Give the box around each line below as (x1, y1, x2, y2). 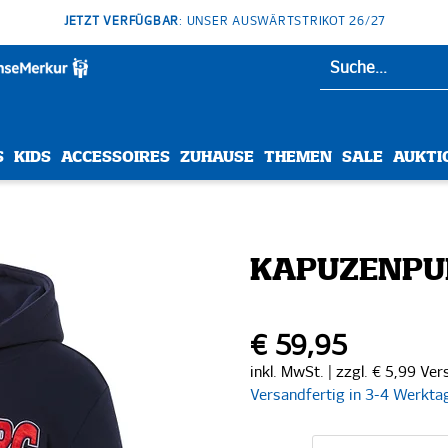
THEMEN (264, 150, 332, 165)
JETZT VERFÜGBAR (63, 16, 180, 28)
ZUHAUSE (180, 150, 254, 165)
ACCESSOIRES (61, 150, 170, 165)
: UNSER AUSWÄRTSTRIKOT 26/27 (179, 16, 387, 28)
